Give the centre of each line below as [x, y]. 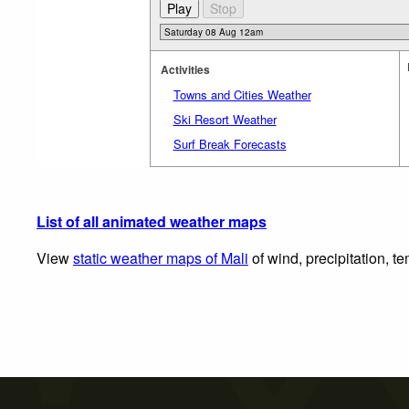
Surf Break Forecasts [230, 143]
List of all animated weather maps [152, 221]
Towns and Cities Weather [242, 94]
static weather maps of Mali [161, 257]
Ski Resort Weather [225, 119]
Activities [185, 69]
